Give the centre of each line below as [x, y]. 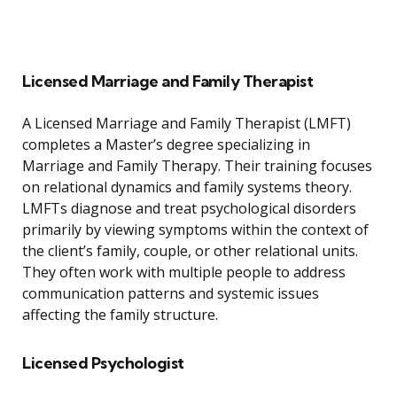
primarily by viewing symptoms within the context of [195, 230]
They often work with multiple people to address [184, 272]
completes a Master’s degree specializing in [166, 145]
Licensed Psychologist [103, 363]
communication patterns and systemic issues [171, 294]
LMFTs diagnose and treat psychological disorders [189, 209]
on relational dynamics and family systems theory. [187, 187]
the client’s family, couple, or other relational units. [190, 251]
